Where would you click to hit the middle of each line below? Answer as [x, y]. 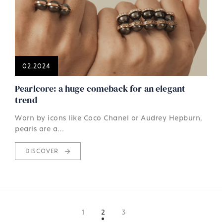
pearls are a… [40, 128]
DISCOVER [43, 151]
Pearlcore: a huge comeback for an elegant [100, 88]
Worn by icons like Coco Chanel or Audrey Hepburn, [109, 117]
